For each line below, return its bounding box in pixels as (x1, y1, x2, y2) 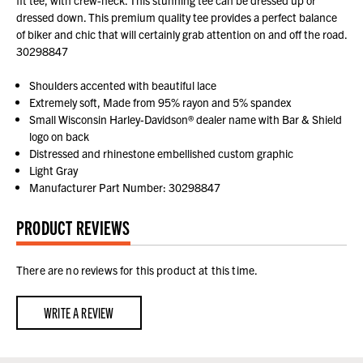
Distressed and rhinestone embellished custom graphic (29, 146, 294, 161)
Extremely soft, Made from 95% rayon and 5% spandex (29, 95, 292, 110)
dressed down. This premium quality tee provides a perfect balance (16, 10, 337, 25)
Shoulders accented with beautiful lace (29, 78, 217, 93)
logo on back (29, 129, 90, 144)
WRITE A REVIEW (43, 303, 114, 322)
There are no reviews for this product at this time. (16, 263, 258, 278)
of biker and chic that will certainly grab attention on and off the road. (16, 27, 347, 42)
